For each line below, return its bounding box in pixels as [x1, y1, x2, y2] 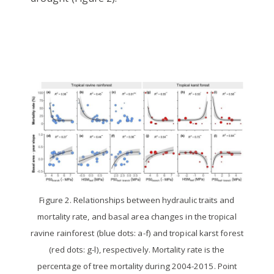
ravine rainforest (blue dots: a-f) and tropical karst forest [31, 227, 243, 239]
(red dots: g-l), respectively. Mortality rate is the [49, 243, 225, 255]
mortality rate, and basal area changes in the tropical [37, 210, 237, 222]
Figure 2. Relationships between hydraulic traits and [39, 194, 235, 206]
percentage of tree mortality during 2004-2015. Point [37, 260, 237, 272]
